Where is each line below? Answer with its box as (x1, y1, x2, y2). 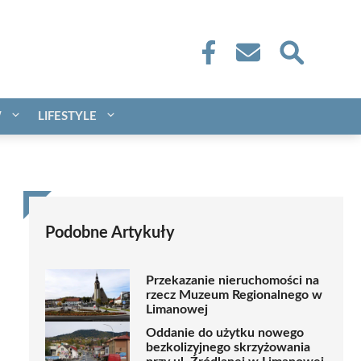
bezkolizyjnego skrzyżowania (146, 341, 310, 355)
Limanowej (146, 303, 208, 317)
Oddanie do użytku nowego (146, 326, 304, 340)
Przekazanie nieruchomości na (146, 274, 319, 288)
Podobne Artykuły (45, 224, 175, 241)
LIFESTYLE (38, 110, 97, 122)
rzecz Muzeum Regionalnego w (146, 288, 322, 302)
